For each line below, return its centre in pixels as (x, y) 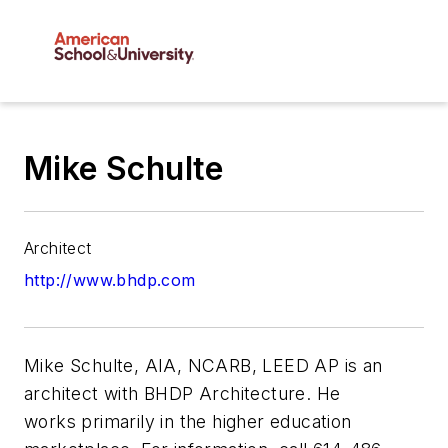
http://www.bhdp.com (110, 280)
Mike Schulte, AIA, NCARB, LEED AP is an (203, 366)
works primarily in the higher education (188, 422)
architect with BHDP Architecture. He (182, 394)
